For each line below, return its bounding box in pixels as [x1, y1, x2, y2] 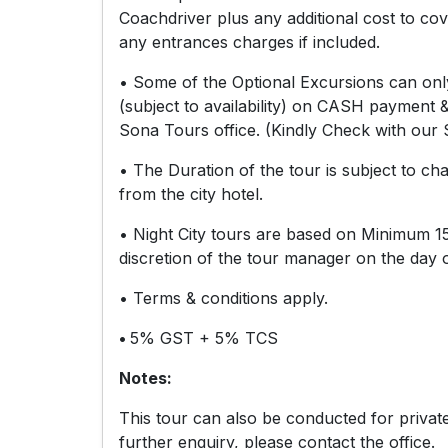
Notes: [119, 367, 172, 388]
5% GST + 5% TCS [130, 327, 278, 348]
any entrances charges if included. [119, 31, 380, 52]
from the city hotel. [119, 183, 263, 204]
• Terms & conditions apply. [119, 287, 328, 308]
